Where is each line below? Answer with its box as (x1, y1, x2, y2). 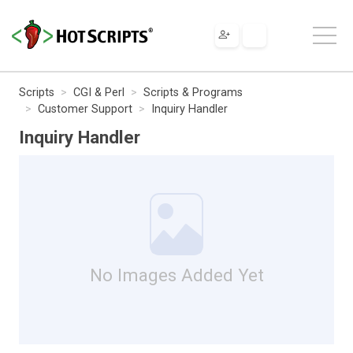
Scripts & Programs (143, 85, 243, 99)
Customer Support (38, 102, 132, 116)
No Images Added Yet (89, 264, 264, 285)
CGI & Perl (73, 85, 124, 99)
